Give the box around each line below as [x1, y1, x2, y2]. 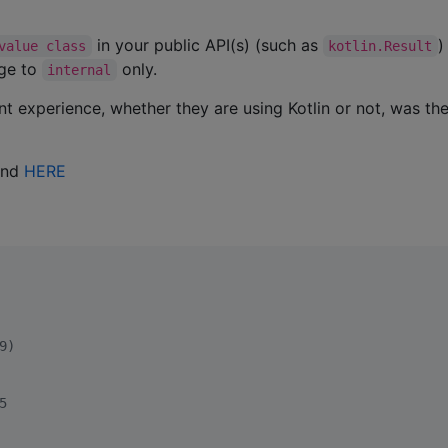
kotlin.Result [328, 38, 433, 55]
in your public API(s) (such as [91, 35, 323, 56]
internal [47, 62, 112, 79]
